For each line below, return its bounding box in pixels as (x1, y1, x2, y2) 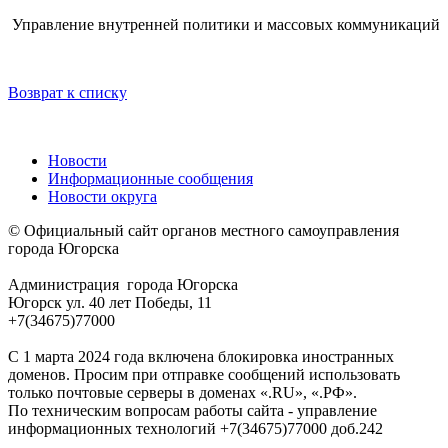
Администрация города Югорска (8, 276, 238, 294)
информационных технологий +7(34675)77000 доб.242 (8, 420, 383, 438)
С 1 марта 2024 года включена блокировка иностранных (8, 348, 394, 366)
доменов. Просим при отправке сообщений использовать (8, 366, 400, 384)
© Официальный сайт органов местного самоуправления (8, 222, 399, 240)
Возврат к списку (8, 84, 127, 102)
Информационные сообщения (48, 170, 253, 188)
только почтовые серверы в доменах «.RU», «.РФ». (8, 384, 357, 402)
